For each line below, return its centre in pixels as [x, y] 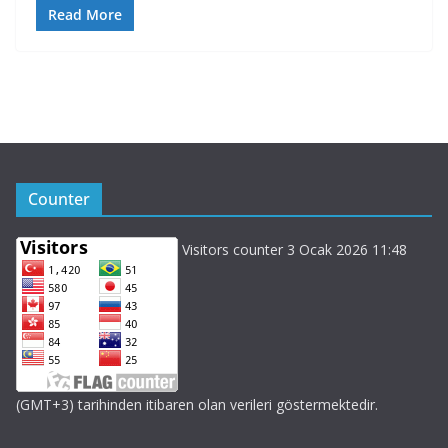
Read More [85, 14]
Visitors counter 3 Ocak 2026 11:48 [292, 249]
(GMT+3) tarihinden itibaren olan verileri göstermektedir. [197, 404]
